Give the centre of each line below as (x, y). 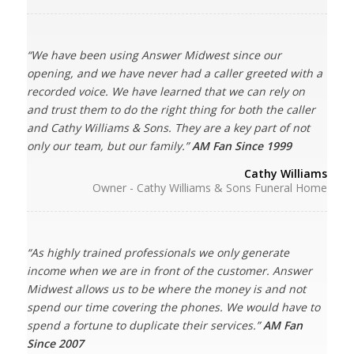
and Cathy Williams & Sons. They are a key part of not (168, 127)
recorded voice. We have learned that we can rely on (166, 91)
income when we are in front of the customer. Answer (169, 270)
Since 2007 (55, 343)
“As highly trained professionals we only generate (158, 252)
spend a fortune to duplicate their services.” (145, 325)
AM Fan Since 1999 (241, 145)
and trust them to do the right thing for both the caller (171, 109)
